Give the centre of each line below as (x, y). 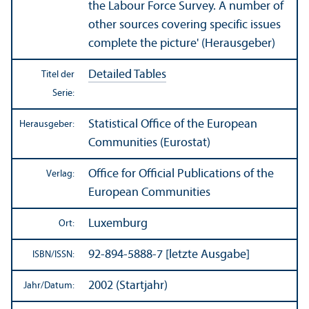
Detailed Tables (127, 74)
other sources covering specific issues (185, 25)
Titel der (58, 74)
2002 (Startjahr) (128, 286)
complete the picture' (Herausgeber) (182, 43)
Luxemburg (118, 223)
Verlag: (60, 174)
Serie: (63, 93)
